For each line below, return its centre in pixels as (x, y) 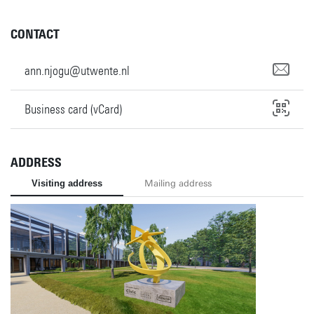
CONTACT (35, 34)
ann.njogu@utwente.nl (77, 70)
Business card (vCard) (73, 109)
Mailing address (178, 183)
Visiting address (67, 183)
